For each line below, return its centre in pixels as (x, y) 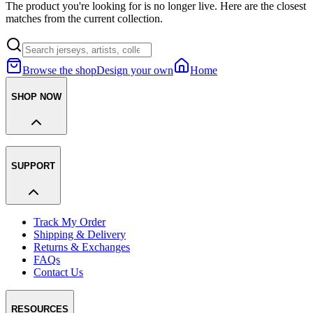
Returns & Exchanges (82, 247)
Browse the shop (59, 70)
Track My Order (70, 221)
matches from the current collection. (84, 18)
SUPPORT (33, 166)
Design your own (135, 70)
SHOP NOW (36, 96)
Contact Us (58, 272)
